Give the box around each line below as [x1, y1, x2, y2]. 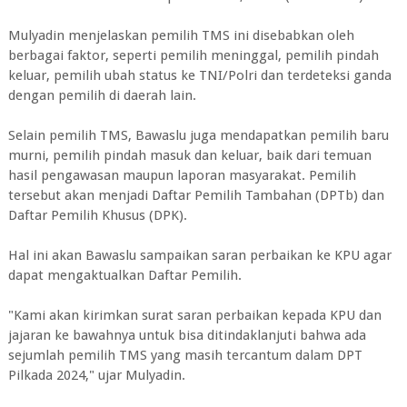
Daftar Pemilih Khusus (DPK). [7, 206, 187, 223]
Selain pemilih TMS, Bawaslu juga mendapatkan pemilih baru [7, 126, 389, 144]
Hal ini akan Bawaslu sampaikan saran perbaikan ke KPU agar [7, 246, 392, 263]
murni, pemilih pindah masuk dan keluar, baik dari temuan [7, 146, 372, 164]
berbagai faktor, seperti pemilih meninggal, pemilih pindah [7, 46, 379, 64]
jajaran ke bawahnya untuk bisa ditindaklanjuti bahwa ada [7, 326, 366, 343]
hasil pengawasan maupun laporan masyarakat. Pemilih [7, 166, 356, 184]
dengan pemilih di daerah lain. [7, 86, 196, 104]
